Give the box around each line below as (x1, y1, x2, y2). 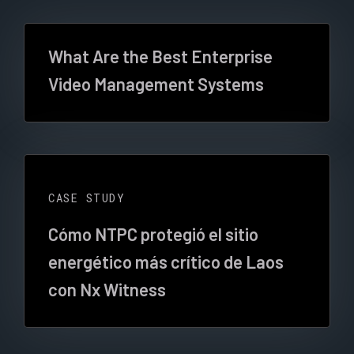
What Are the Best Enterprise (48, 46, 273, 66)
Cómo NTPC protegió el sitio (48, 224, 258, 244)
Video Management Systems (48, 73, 264, 94)
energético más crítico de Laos (48, 251, 284, 272)
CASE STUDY (48, 190, 125, 205)
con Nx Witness (48, 279, 166, 299)
